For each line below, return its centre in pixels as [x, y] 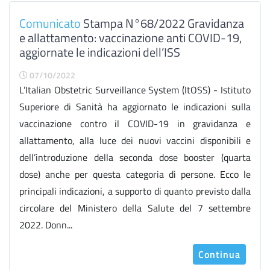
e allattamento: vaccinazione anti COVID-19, [130, 38]
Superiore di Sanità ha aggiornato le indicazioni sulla [135, 107]
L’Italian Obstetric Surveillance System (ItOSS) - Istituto [135, 90]
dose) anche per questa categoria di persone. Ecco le [135, 174]
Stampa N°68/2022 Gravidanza [162, 23]
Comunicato [50, 23]
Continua [219, 254]
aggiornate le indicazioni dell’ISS [100, 52]
